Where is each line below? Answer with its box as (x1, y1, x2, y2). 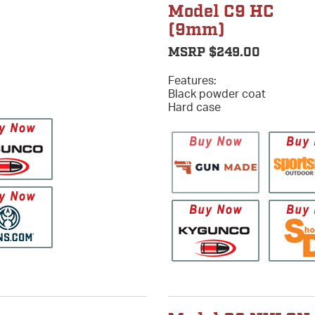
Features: (168, 72, 217, 87)
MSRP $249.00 (168, 44, 260, 61)
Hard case (168, 99, 221, 114)
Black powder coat (168, 86, 266, 101)
